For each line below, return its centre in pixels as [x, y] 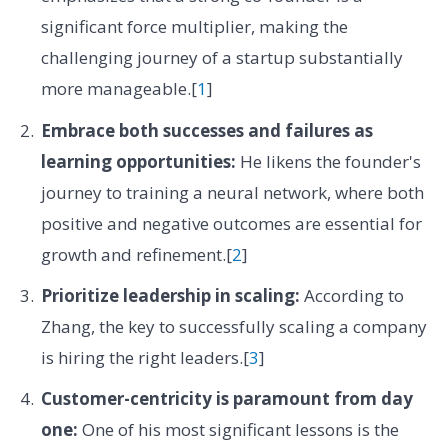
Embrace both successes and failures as [206, 130]
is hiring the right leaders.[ [144, 357]
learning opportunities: [138, 161]
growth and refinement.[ [136, 254]
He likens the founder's [328, 161]
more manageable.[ [118, 89]
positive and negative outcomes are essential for [231, 223]
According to [351, 295]
